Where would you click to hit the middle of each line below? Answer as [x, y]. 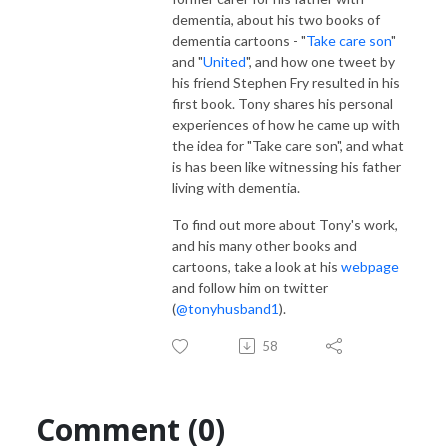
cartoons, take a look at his [256, 266]
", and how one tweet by [320, 61]
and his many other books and [264, 245]
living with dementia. [237, 187]
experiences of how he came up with [286, 124]
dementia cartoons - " [239, 40]
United [224, 61]
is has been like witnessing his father [286, 166]
